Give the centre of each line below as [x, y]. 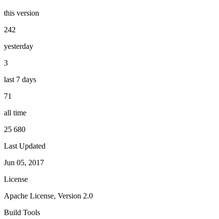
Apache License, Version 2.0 [48, 196]
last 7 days [20, 79]
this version [22, 13]
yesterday [19, 46]
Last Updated [25, 146]
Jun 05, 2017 [24, 162]
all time [15, 112]
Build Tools [22, 212]
